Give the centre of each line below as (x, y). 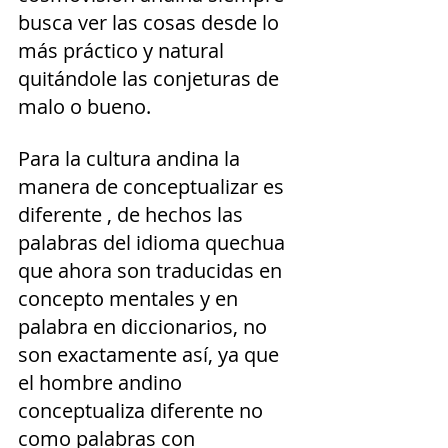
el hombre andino (102, 382)
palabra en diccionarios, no (145, 326)
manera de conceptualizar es (153, 186)
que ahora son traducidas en (152, 270)
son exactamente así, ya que (151, 354)
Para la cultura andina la (131, 158)
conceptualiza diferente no (143, 410)
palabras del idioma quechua (154, 242)
